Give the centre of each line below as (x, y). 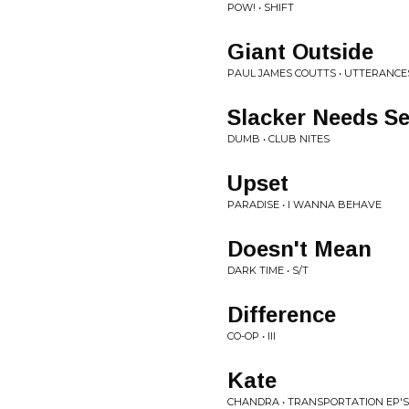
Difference (282, 315)
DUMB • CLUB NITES (278, 139)
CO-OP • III (252, 336)
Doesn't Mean (299, 249)
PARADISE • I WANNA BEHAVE (304, 204)
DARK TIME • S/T (268, 270)
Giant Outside (300, 52)
